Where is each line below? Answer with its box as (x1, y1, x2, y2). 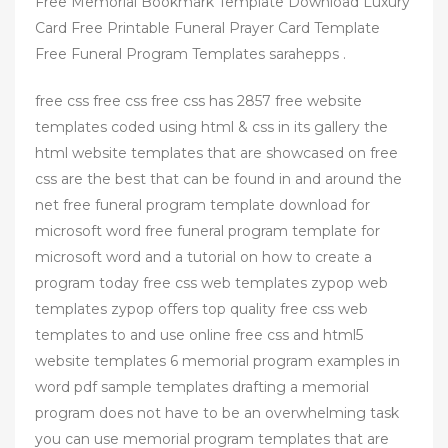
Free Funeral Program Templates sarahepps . (35, 44, 346, 63)
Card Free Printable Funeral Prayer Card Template (35, 18, 380, 37)
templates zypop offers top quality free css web (35, 299, 368, 318)
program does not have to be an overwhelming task (35, 403, 399, 422)
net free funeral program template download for (35, 195, 370, 214)
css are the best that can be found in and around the (35, 169, 402, 188)
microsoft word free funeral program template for (35, 221, 380, 240)
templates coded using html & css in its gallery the (35, 117, 388, 136)
